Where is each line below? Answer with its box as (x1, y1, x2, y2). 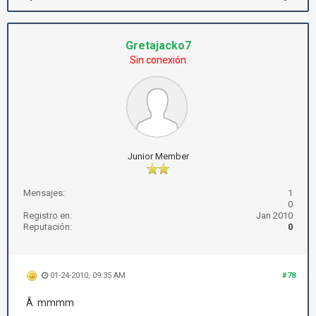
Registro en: (23, 210, 72, 221)
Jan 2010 (256, 210, 293, 221)
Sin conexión (130, 54, 186, 66)
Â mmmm (26, 297, 74, 309)
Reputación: (23, 221, 72, 232)
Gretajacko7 (125, 39, 191, 52)
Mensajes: (23, 188, 65, 198)
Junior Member (127, 151, 189, 162)
